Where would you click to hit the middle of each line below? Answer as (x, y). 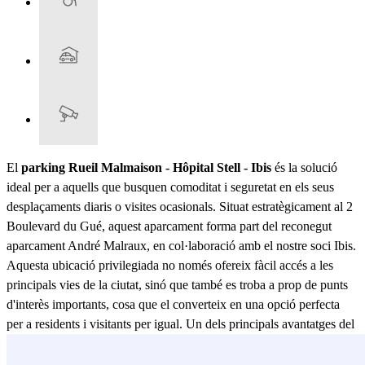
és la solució (304, 167)
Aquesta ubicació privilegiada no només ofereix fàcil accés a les (170, 265)
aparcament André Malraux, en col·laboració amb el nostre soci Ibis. (181, 245)
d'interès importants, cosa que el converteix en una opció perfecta (173, 304)
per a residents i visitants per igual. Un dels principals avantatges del (180, 323)
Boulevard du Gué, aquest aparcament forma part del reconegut (169, 226)
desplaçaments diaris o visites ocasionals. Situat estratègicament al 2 (180, 206)
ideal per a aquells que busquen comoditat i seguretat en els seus (170, 187)
